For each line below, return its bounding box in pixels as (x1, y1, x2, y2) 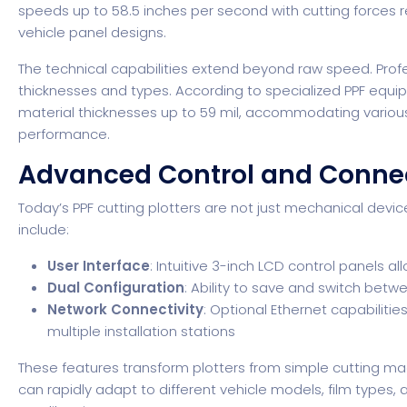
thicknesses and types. (18, 80, 176, 100)
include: (18, 219, 70, 239)
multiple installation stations (47, 321, 236, 341)
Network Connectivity (47, 299, 204, 319)
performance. (18, 124, 111, 144)
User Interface (47, 255, 151, 275)
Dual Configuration (47, 277, 185, 297)
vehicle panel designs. (18, 22, 167, 42)
